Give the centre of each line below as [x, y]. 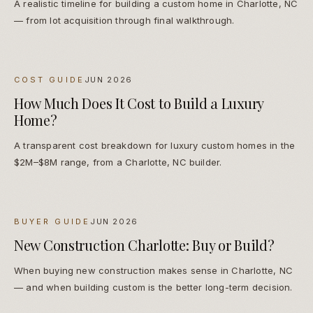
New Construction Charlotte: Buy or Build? [144, 245]
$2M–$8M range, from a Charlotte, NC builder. [118, 162]
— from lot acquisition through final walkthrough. [124, 21]
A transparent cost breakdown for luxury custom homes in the [155, 146]
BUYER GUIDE [52, 222]
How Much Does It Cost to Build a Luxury [139, 103]
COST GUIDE [49, 80]
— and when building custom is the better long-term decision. [153, 287]
